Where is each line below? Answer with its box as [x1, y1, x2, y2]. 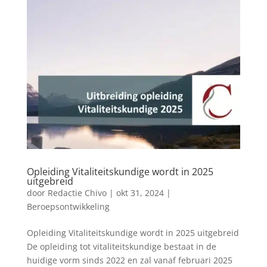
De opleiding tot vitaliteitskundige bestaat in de [26, 240, 216, 252]
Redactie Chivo [47, 187, 107, 198]
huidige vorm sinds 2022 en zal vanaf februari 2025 [26, 254, 232, 266]
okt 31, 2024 [116, 187, 164, 198]
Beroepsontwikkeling [26, 200, 110, 212]
